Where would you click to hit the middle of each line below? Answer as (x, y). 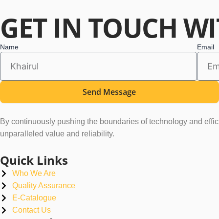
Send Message (109, 92)
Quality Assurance (44, 186)
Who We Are (34, 173)
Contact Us (32, 210)
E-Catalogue (34, 198)
